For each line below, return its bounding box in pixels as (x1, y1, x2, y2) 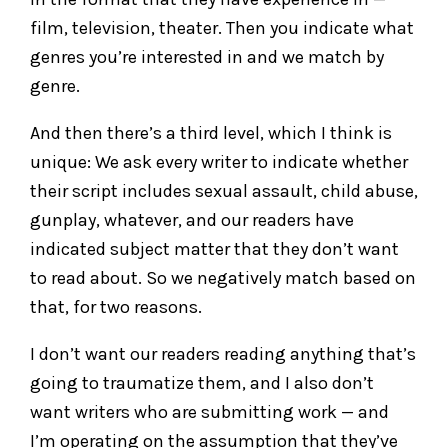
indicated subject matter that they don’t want (30, 237, 399, 260)
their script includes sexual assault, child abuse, (30, 179, 418, 202)
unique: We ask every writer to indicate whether (30, 150, 408, 173)
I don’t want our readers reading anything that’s (30, 342, 416, 365)
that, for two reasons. (30, 295, 202, 318)
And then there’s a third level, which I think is (30, 121, 392, 144)
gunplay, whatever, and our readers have (30, 208, 354, 231)
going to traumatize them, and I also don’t (30, 371, 374, 394)
